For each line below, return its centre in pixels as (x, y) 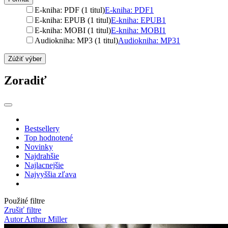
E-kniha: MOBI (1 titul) (73, 30)
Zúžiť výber (25, 59)
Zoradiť (25, 81)
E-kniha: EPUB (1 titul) (73, 20)
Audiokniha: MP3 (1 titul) (76, 40)
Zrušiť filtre (23, 210)
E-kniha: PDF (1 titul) (70, 10)
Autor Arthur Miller (36, 219)
